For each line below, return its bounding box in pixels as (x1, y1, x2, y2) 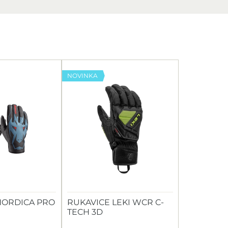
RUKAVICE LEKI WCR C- (67, 197, 164, 207)
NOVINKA (67, 72, 98, 79)
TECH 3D (67, 207, 103, 217)
